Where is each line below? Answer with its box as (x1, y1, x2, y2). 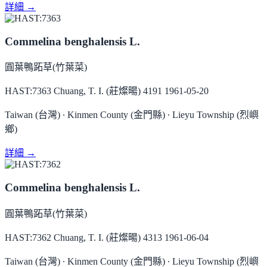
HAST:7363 (5, 86, 51, 97)
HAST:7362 (5, 232, 51, 243)
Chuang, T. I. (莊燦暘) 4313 (54, 232, 162, 243)
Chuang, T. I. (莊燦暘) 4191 (54, 86, 162, 97)
